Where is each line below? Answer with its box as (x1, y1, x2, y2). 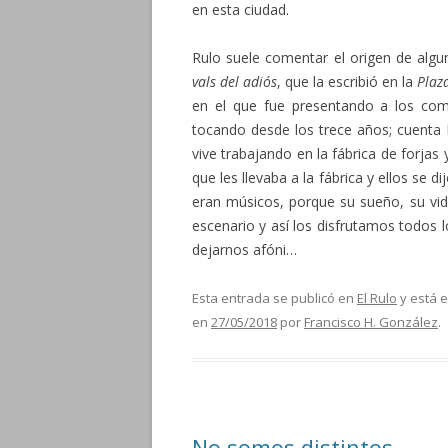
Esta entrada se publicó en (192, 289, 357, 307)
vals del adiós (192, 72, 277, 91)
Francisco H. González (304, 313, 438, 331)
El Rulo (357, 289, 397, 307)
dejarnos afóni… (192, 240, 297, 259)
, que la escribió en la (277, 72, 417, 91)
